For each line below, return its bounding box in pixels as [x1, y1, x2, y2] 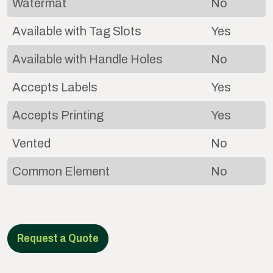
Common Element [12, 164, 110, 178]
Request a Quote [17, 232, 99, 244]
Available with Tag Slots [12, 24, 141, 38]
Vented [12, 136, 51, 150]
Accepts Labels [12, 80, 97, 94]
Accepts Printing [12, 108, 104, 122]
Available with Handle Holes [12, 52, 163, 66]
